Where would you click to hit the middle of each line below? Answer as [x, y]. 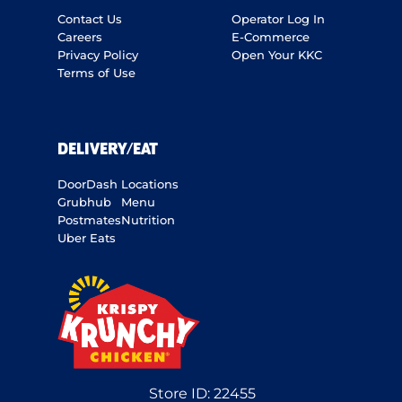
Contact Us [90, 19]
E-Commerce [270, 37]
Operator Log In [278, 19]
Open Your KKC [276, 55]
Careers [80, 37]
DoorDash [87, 184]
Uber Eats [87, 238]
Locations [150, 184]
